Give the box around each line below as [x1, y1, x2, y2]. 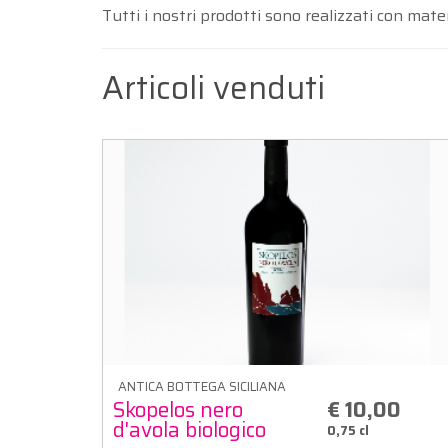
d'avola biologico [113, 412, 266, 446]
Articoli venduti [102, 62, 325, 113]
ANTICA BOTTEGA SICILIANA [118, 375, 286, 397]
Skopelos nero [113, 392, 243, 426]
